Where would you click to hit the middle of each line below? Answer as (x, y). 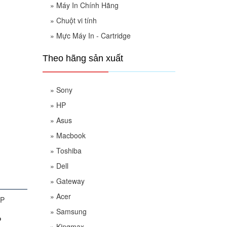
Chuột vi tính (76, 20)
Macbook (71, 135)
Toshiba (69, 150)
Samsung (71, 211)
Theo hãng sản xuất (83, 58)
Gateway (70, 181)
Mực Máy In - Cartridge (93, 35)
